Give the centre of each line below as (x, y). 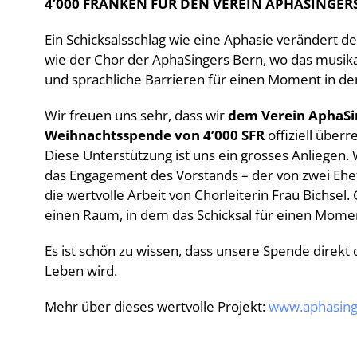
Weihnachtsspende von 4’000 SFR (155, 135)
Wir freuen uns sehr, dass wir (136, 115)
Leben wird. (81, 271)
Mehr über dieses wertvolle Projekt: (157, 306)
